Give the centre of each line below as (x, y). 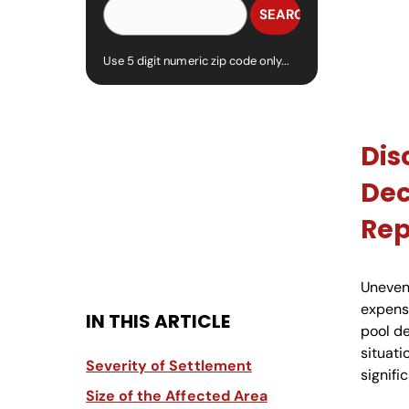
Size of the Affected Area (177, 396)
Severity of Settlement (169, 366)
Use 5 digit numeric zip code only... (197, 61)
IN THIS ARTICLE (158, 322)
